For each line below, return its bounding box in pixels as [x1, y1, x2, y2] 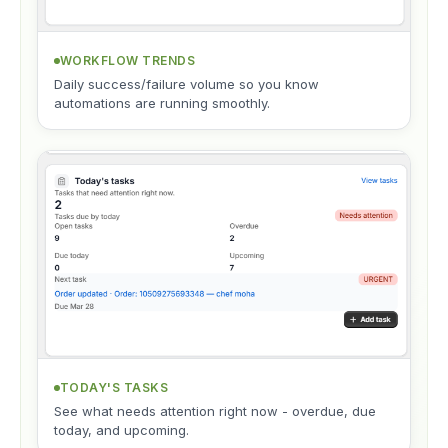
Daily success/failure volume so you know [54, 76, 319, 93]
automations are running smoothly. [54, 95, 270, 112]
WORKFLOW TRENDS [60, 53, 196, 69]
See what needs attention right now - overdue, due [54, 403, 376, 420]
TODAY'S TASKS [60, 380, 169, 396]
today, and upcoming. [54, 422, 189, 439]
